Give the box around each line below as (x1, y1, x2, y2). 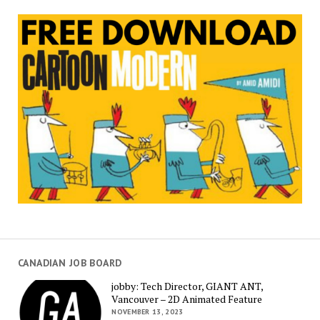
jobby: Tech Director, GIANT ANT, (111, 279, 264, 294)
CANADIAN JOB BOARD (17, 256, 122, 269)
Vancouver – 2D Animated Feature (111, 292, 263, 306)
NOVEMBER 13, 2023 (111, 307, 184, 317)
